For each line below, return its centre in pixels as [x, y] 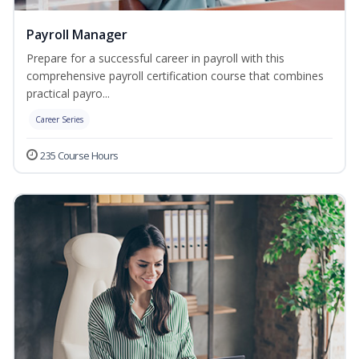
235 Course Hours [79, 156]
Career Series [59, 120]
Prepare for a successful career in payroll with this [155, 58]
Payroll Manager [77, 35]
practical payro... [68, 94]
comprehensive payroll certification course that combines [175, 76]
